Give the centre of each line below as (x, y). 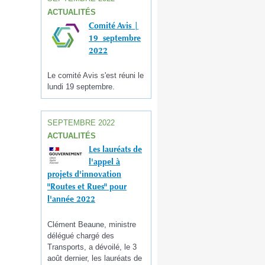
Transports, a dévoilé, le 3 (92, 247)
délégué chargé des (81, 235)
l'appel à (104, 162)
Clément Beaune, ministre (92, 224)
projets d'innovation (84, 174)
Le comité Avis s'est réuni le (96, 76)
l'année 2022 (71, 199)
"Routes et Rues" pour (87, 187)
